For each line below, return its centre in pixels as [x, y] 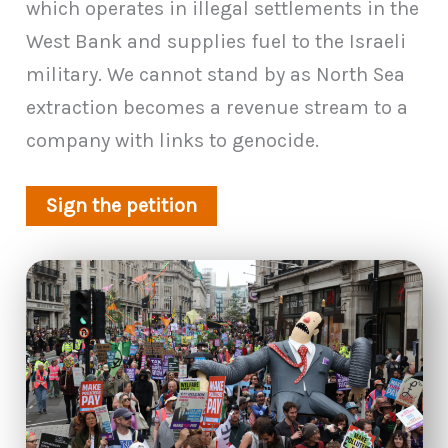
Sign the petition [121, 205]
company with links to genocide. [172, 141]
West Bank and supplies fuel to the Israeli [215, 42]
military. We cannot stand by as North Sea [215, 75]
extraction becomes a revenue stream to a [216, 108]
